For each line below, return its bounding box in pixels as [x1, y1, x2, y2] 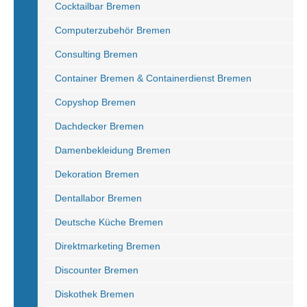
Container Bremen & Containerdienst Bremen [55, 73, 251, 84]
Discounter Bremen [55, 265, 138, 275]
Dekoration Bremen [55, 169, 139, 180]
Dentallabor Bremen [55, 193, 142, 204]
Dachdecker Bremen [55, 121, 144, 132]
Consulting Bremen [55, 49, 138, 60]
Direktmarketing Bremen [55, 241, 160, 251]
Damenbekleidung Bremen [55, 145, 171, 156]
